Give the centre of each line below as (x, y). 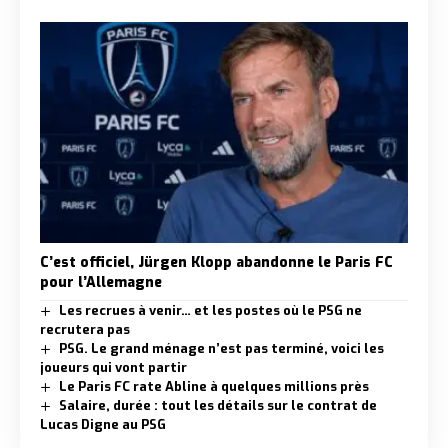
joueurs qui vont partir (113, 367)
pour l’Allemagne (101, 282)
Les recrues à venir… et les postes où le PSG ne (210, 310)
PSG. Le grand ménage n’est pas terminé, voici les (221, 348)
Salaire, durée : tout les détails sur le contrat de (217, 405)
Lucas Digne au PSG (103, 424)
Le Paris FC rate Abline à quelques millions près (213, 386)
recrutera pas (85, 329)
